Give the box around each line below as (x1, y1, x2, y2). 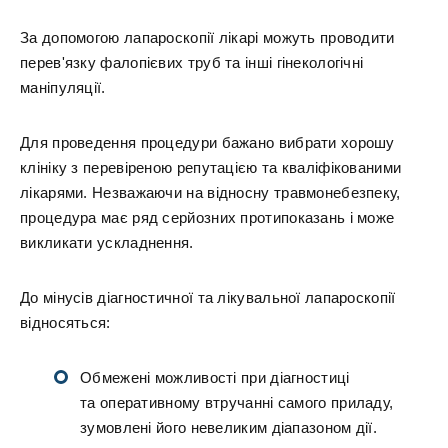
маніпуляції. (20, 79, 106, 96)
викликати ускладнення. (20, 234, 194, 251)
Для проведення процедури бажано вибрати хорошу (20, 134, 395, 151)
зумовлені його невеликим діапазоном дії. (80, 419, 377, 436)
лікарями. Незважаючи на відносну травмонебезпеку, (20, 184, 401, 201)
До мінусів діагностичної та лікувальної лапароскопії (20, 289, 396, 306)
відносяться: (20, 314, 111, 331)
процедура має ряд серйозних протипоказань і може (20, 209, 395, 226)
